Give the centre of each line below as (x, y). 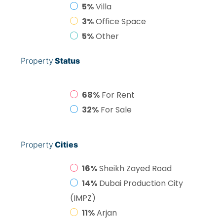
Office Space (121, 21)
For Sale (116, 110)
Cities (66, 145)
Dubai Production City (141, 183)
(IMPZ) (83, 198)
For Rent (118, 95)
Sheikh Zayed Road (135, 168)
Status (67, 61)
